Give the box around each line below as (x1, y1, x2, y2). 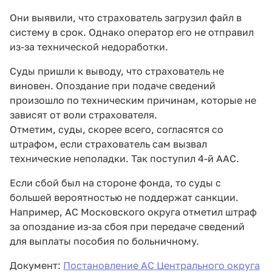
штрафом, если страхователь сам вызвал (10, 138, 207, 151)
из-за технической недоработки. (10, 41, 168, 53)
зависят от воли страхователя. (10, 109, 157, 121)
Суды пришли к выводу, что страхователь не (10, 65, 224, 78)
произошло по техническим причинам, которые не (10, 94, 256, 107)
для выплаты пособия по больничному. (10, 235, 199, 248)
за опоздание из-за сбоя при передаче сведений (10, 220, 245, 233)
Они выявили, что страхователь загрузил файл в (10, 12, 242, 24)
